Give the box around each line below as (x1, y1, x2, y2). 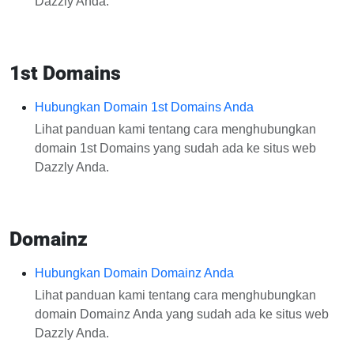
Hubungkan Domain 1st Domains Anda (35, 100, 254, 114)
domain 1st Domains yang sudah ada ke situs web (35, 141, 316, 155)
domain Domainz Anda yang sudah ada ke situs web (35, 307, 329, 321)
